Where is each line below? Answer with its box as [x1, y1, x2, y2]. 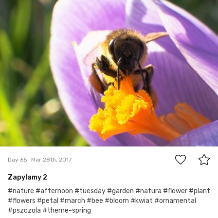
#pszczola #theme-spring [8, 206, 91, 215]
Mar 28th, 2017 [31, 156, 72, 163]
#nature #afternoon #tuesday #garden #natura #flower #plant [8, 187, 210, 196]
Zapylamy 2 [8, 173, 47, 182]
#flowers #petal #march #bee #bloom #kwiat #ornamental [8, 197, 196, 205]
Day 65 [8, 156, 27, 163]
